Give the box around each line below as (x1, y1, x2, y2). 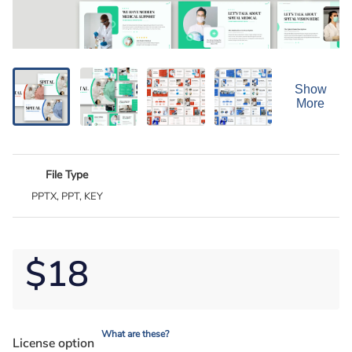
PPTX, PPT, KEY (31, 189, 103, 203)
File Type (46, 167, 89, 182)
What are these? (101, 327, 169, 340)
